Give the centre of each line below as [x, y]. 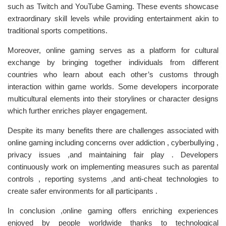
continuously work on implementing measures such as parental [113, 167]
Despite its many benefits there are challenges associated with [113, 130]
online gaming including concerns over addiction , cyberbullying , [113, 143]
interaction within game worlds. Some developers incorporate [113, 87]
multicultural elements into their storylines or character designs [113, 99]
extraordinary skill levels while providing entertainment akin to [113, 18]
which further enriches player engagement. [77, 111]
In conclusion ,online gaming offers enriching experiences [113, 211]
